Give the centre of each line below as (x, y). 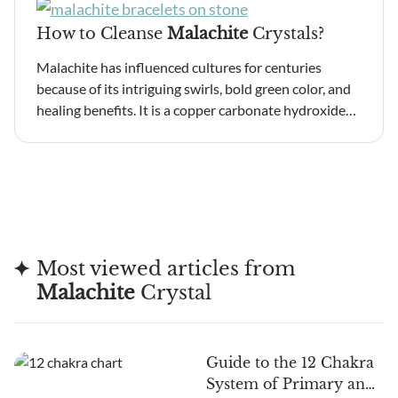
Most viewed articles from (166, 269)
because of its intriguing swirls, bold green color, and (194, 88)
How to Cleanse (102, 34)
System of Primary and (291, 384)
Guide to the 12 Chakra (290, 362)
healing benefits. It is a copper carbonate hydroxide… (196, 110)
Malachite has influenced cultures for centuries (179, 67)
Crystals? (286, 34)
